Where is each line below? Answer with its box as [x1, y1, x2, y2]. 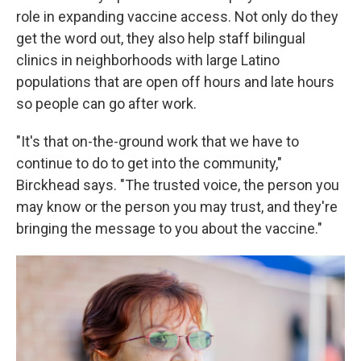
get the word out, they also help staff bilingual [16, 30, 305, 48]
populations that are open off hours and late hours [16, 73, 334, 91]
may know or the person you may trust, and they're [16, 198, 338, 216]
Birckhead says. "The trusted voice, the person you [16, 176, 339, 194]
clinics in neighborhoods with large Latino [16, 52, 280, 69]
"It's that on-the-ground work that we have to [16, 133, 299, 151]
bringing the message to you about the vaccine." [16, 220, 322, 238]
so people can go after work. [16, 95, 197, 113]
